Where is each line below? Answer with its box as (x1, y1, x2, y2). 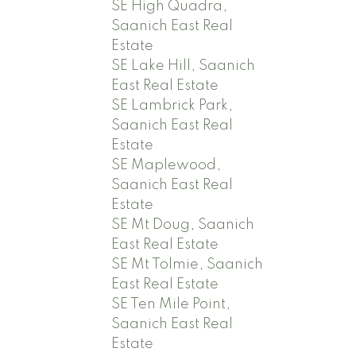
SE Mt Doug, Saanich (111, 217, 255, 232)
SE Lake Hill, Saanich (111, 58, 256, 73)
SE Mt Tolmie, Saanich (111, 257, 264, 272)
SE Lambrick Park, (111, 98, 234, 113)
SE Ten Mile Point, (111, 296, 231, 311)
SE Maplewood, (111, 157, 222, 172)
